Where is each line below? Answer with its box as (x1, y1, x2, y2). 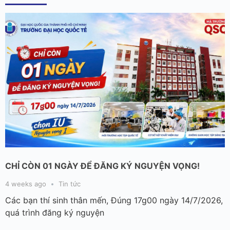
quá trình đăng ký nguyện (5, 207, 104, 218)
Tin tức (59, 179, 81, 188)
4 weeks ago (5, 179, 46, 188)
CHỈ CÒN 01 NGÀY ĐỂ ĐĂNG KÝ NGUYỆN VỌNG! (5, 160, 200, 171)
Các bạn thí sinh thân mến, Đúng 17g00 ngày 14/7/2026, (5, 195, 223, 205)
